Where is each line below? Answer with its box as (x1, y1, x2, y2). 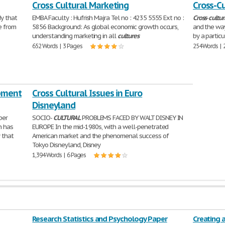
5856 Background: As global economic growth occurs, (32, 23, 179, 31)
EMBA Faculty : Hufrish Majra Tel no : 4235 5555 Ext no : (32, 14, 184, 22)
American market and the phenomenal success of (32, 132, 169, 140)
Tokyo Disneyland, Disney (32, 141, 101, 149)
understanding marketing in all (32, 32, 118, 40)
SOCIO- (32, 114, 54, 122)
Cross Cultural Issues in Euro (32, 87, 143, 99)
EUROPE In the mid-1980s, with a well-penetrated (32, 123, 169, 131)
